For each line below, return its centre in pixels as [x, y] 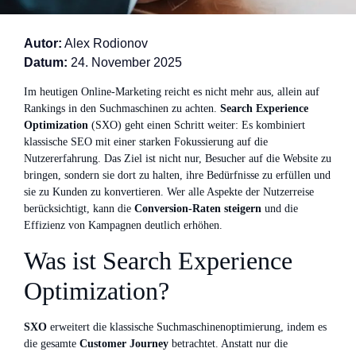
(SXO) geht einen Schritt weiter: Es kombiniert [197, 126]
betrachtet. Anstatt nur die [228, 343]
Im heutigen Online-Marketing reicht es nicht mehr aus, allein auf [172, 92]
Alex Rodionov [105, 43]
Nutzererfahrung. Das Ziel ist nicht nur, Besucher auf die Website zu [178, 159]
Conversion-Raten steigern [198, 209]
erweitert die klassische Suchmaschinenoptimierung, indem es [187, 327]
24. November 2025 [125, 62]
